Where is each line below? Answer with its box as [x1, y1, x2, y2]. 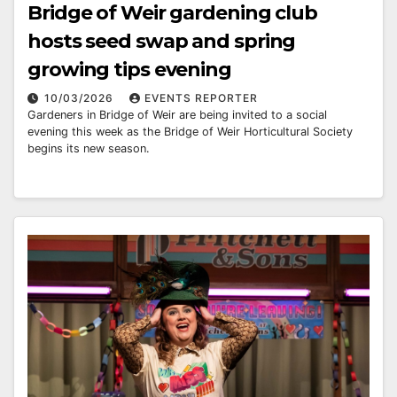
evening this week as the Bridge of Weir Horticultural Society [27, 125, 353, 139]
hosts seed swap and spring [27, 29, 296, 54]
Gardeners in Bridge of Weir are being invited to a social [27, 108, 327, 122]
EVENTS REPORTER [144, 91, 258, 105]
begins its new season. [27, 142, 150, 156]
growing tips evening [27, 58, 231, 82]
